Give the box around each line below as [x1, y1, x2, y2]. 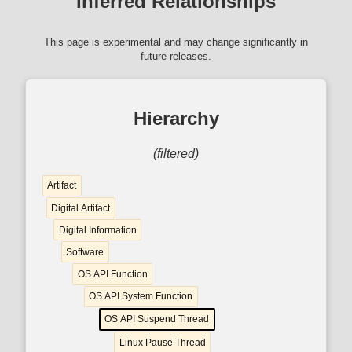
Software [66, 246, 104, 258]
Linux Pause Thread [119, 336, 206, 348]
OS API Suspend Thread [104, 313, 210, 325]
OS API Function [77, 269, 148, 280]
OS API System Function [89, 291, 193, 302]
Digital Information [58, 224, 137, 236]
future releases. [141, 49, 211, 62]
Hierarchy [133, 107, 219, 129]
